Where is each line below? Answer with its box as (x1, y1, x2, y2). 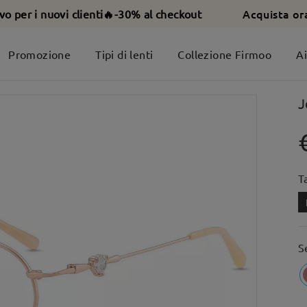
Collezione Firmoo (177, 47, 272, 61)
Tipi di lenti (95, 47, 153, 61)
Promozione (8, 47, 71, 61)
